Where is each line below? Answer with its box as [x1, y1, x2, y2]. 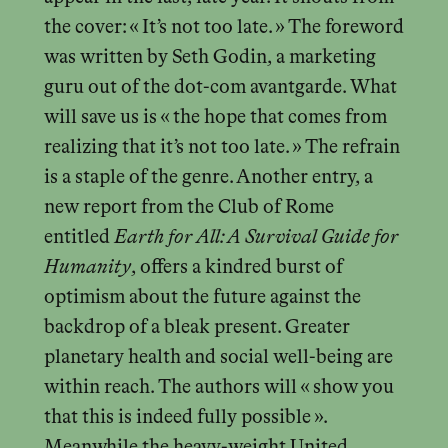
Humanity [43, 258, 131, 278]
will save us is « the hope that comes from [43, 108, 387, 128]
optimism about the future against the [43, 288, 361, 308]
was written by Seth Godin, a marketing [43, 48, 376, 68]
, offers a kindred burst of [130, 258, 343, 278]
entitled [43, 228, 114, 248]
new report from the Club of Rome [43, 198, 334, 218]
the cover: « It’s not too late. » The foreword [43, 18, 404, 38]
